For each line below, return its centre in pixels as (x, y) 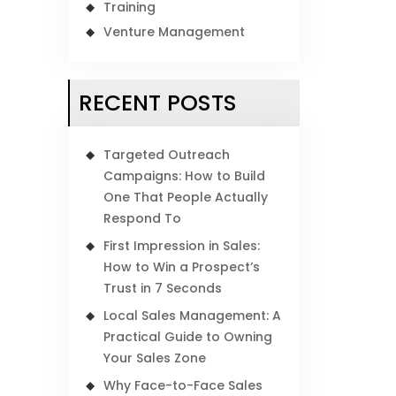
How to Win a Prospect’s (182, 267)
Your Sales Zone (155, 358)
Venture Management (175, 32)
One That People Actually (186, 197)
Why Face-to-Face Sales (183, 385)
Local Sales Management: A (193, 316)
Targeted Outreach (167, 155)
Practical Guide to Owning (188, 337)
